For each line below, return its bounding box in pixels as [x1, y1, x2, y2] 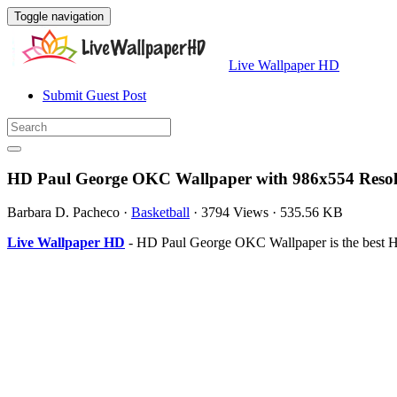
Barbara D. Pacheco [7, 205, 120, 221]
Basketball [131, 205, 190, 221]
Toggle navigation [14, 10, 104, 23]
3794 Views [201, 205, 269, 221]
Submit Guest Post [43, 88, 146, 103]
